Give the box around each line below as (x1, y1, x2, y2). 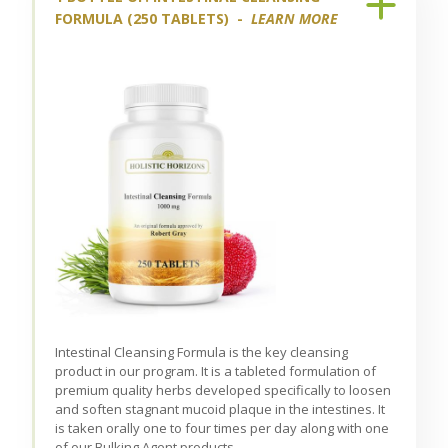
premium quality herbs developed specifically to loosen (55, 381, 392, 400)
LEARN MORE (251, 8, 339, 28)
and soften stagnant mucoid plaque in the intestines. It (55, 400, 386, 419)
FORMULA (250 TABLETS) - (55, 8, 252, 28)
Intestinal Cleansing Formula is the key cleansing (55, 343, 349, 362)
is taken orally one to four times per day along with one (55, 419, 390, 438)
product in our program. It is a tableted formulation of (55, 362, 377, 381)
